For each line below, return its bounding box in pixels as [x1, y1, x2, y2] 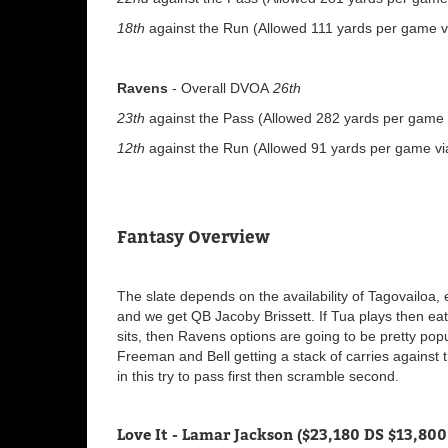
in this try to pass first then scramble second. [117, 367, 403, 384]
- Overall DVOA [172, 79, 269, 96]
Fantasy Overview [117, 226, 270, 247]
